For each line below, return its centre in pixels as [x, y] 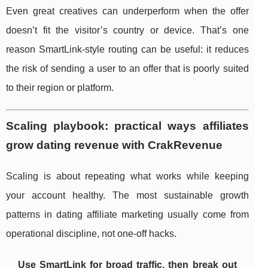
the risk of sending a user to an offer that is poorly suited [127, 69]
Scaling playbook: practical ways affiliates [127, 126]
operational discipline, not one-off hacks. [91, 234]
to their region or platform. [60, 88]
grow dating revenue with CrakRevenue [114, 145]
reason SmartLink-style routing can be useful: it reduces [127, 50]
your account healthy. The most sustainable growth [127, 196]
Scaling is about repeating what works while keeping [127, 176]
